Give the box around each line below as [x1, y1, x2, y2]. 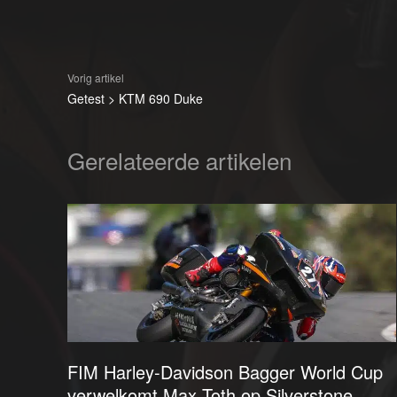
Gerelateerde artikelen [67, 144, 292, 177]
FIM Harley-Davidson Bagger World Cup [67, 358, 383, 385]
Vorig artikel [67, 70, 124, 86]
